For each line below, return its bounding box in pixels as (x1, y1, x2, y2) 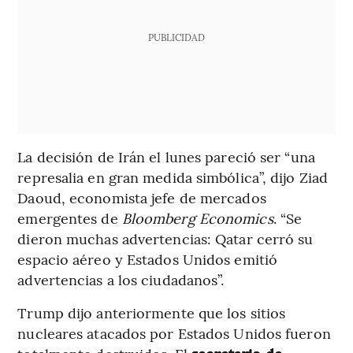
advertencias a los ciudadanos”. (17, 269, 225, 290)
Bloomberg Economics (121, 208, 273, 229)
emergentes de (17, 208, 122, 229)
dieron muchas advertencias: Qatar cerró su (17, 229, 314, 249)
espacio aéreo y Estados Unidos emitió (17, 249, 278, 269)
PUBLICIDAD (147, 31, 205, 44)
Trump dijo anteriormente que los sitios (17, 303, 286, 323)
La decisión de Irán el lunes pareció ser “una (17, 147, 315, 167)
